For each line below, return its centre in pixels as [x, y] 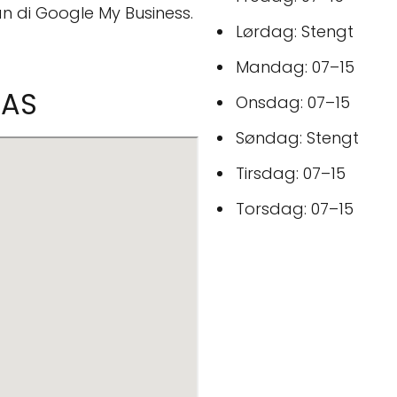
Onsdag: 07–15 [293, 102]
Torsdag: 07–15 [295, 209]
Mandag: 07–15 [295, 67]
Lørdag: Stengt [295, 31]
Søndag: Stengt [297, 138]
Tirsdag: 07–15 [291, 173]
